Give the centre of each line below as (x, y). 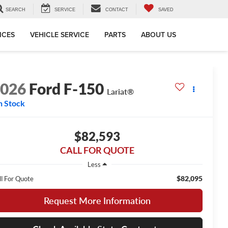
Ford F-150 (67, 89)
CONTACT (117, 10)
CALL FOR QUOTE (97, 150)
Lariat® (121, 92)
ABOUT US (159, 35)
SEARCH (16, 10)
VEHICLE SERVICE (60, 35)
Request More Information (97, 200)
